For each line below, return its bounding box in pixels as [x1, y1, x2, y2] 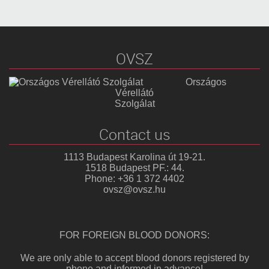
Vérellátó [115, 87, 154, 98]
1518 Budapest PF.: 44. [85, 163, 184, 174]
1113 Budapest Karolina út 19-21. [64, 152, 205, 163]
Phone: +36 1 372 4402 [85, 174, 184, 184]
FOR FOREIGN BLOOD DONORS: [59, 230, 210, 241]
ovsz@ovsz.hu [103, 184, 166, 195]
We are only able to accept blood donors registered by [20, 253, 249, 264]
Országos [186, 76, 226, 87]
